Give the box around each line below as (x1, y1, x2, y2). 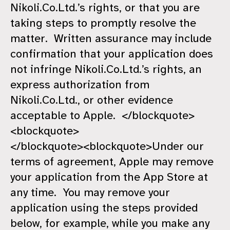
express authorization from (10, 78, 149, 92)
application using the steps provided (10, 201, 198, 215)
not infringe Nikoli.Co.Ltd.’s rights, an (10, 62, 202, 76)
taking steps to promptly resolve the (10, 16, 196, 30)
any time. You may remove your (10, 185, 170, 200)
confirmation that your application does (10, 47, 213, 61)
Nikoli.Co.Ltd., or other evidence (10, 93, 173, 107)
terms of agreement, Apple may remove (10, 155, 214, 169)
